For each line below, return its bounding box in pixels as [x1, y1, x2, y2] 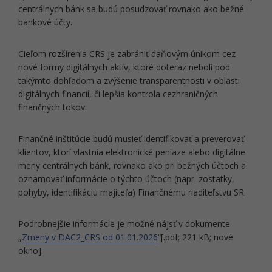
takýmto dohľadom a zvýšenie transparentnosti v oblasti [18, 75, 240, 86]
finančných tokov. [18, 101, 87, 113]
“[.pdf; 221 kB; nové [158, 231, 233, 243]
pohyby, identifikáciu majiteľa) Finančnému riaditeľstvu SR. [18, 186, 246, 198]
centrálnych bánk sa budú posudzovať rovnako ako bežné [18, 3, 244, 15]
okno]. [18, 245, 43, 256]
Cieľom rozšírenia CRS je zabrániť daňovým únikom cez [18, 48, 236, 59]
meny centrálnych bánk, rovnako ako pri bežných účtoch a [18, 160, 246, 171]
